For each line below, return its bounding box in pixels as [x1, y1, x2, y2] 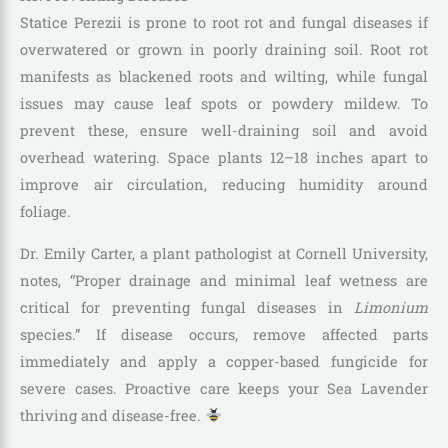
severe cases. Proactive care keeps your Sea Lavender [20, 378, 428, 398]
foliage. [20, 202, 71, 222]
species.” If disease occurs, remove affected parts [20, 324, 428, 344]
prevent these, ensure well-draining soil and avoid [20, 121, 428, 141]
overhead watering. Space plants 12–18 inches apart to [20, 148, 428, 168]
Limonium [354, 297, 428, 317]
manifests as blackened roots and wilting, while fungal [20, 67, 428, 87]
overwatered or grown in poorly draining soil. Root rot [20, 40, 428, 60]
